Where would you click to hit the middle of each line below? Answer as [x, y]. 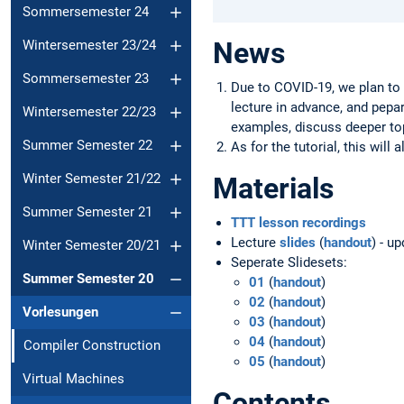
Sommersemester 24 [86, 12]
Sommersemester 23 [86, 79]
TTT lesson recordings [298, 222]
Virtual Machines [73, 379]
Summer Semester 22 [87, 146]
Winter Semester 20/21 [92, 246]
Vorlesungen [60, 312]
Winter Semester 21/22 [92, 179]
